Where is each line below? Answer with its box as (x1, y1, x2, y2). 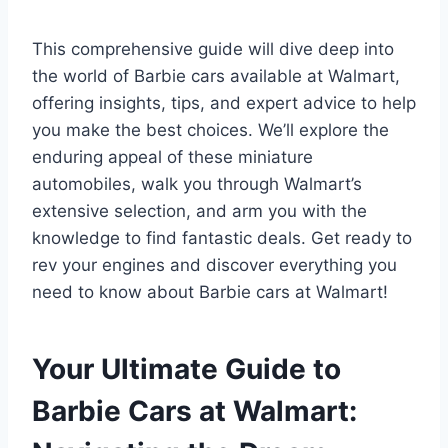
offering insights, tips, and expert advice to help (32, 92, 416, 113)
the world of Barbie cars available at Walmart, (32, 65, 400, 86)
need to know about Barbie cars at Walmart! (32, 281, 388, 302)
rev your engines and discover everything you (32, 254, 397, 275)
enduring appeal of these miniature (32, 146, 313, 167)
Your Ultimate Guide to (32, 351, 341, 386)
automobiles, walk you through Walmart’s (32, 173, 362, 194)
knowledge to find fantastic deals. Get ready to (32, 227, 412, 248)
